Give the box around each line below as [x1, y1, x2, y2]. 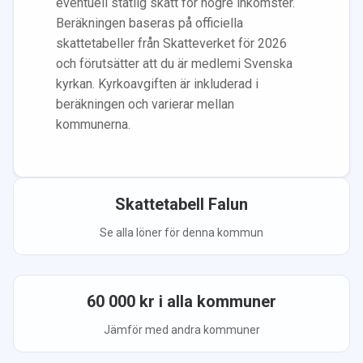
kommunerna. [56, 116, 130, 132]
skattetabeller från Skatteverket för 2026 [56, 35, 287, 51]
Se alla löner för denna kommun [100, 225, 263, 239]
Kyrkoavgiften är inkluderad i [98, 75, 258, 92]
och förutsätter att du [56, 55, 177, 71]
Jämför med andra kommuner [103, 322, 260, 336]
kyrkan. [56, 75, 98, 92]
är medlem [177, 55, 237, 71]
